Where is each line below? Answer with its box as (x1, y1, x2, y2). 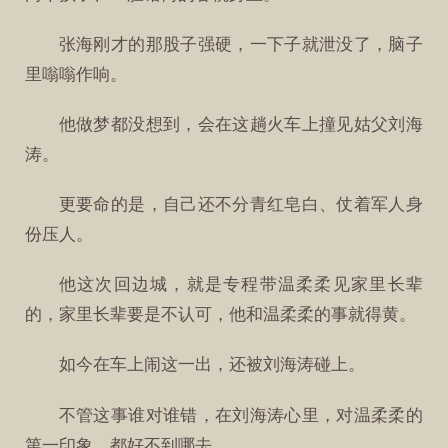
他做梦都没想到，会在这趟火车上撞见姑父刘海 (58, 114, 423, 134)
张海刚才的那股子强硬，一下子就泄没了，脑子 (58, 34, 423, 54)
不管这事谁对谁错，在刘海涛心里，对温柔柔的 (58, 405, 423, 425)
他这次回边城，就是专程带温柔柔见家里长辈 (58, 275, 423, 295)
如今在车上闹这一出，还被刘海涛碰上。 (58, 355, 365, 375)
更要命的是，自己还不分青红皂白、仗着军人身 (58, 195, 423, 215)
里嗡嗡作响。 (25, 64, 128, 84)
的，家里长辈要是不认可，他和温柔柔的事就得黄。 (25, 305, 417, 325)
